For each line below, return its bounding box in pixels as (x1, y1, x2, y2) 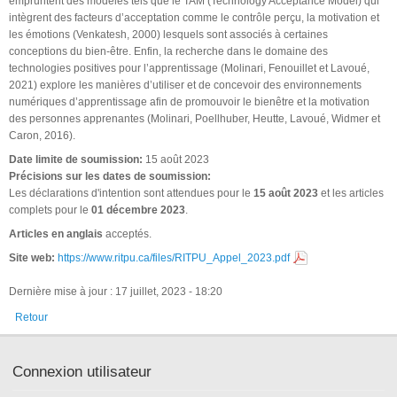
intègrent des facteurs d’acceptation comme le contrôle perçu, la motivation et (9, 11, 379, 24)
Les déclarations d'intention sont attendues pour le (9, 186, 253, 199)
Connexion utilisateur (12, 363, 152, 381)
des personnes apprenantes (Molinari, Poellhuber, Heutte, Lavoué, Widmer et (9, 112, 380, 125)
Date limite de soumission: (9, 152, 145, 166)
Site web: (9, 251, 58, 264)
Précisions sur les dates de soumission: (9, 169, 214, 183)
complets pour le (9, 203, 91, 216)
